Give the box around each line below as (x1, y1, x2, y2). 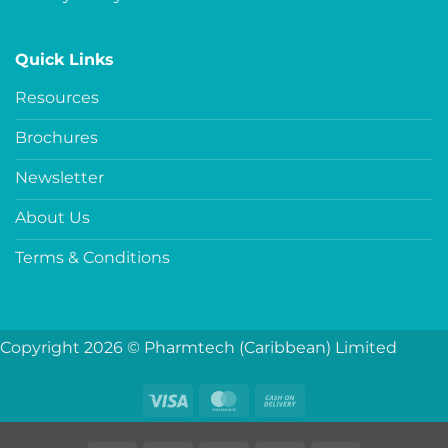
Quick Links (15, 50, 114, 70)
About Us (15, 207, 90, 227)
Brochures (15, 127, 98, 147)
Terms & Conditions (15, 247, 170, 267)
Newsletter (15, 167, 104, 187)
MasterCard (243, 388, 335, 408)
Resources (15, 87, 99, 107)
